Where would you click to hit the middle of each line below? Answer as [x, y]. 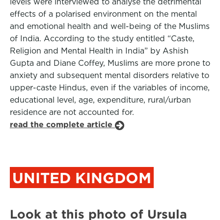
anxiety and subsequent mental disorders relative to [110, 75]
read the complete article [62, 124]
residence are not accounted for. [72, 112]
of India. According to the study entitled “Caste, [102, 39]
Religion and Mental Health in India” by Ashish [99, 51]
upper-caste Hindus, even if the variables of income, [110, 88]
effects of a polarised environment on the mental [103, 14]
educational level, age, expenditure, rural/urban [100, 100]
